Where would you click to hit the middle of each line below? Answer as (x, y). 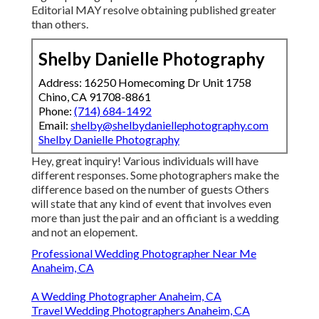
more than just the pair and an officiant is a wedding (155, 218)
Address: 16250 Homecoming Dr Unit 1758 (145, 83)
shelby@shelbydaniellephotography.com (169, 125)
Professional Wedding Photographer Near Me (144, 253)
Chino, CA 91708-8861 (95, 97)
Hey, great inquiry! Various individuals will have (145, 161)
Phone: (56, 111)
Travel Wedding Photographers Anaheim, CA (141, 310)
